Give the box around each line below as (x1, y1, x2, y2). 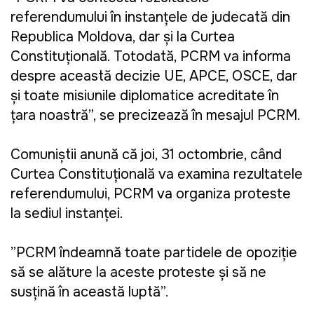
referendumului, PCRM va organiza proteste (11, 185, 291, 203)
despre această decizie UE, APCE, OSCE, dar (11, 67, 297, 86)
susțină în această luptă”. (11, 283, 169, 301)
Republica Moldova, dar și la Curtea (11, 28, 235, 46)
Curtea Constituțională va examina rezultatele (11, 165, 303, 184)
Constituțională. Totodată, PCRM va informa (11, 48, 291, 66)
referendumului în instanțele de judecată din (11, 8, 290, 27)
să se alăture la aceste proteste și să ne (11, 264, 266, 282)
